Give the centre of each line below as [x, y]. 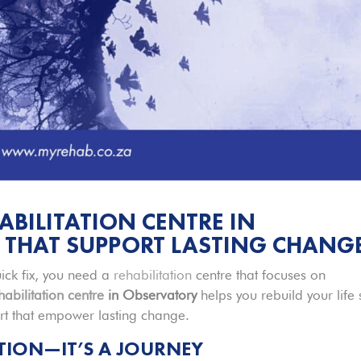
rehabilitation [153, 274]
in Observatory [151, 295]
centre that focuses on [259, 274]
